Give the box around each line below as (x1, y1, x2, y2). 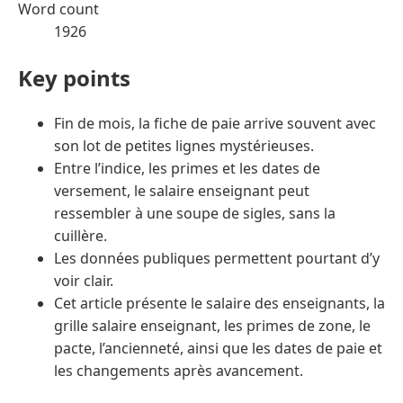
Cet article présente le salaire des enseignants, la (54, 293, 385, 314)
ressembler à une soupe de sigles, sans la (54, 203, 336, 224)
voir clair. (54, 271, 113, 291)
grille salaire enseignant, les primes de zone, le (54, 316, 371, 336)
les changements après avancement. (54, 361, 303, 381)
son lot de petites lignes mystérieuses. (54, 136, 314, 157)
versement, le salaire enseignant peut (54, 181, 309, 201)
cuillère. (54, 226, 107, 246)
